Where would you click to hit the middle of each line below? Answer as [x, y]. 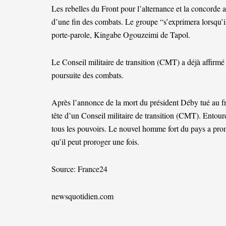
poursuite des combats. [88, 75]
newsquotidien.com [82, 196]
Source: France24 [79, 169]
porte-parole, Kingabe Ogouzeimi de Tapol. [121, 35]
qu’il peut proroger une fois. [95, 142]
